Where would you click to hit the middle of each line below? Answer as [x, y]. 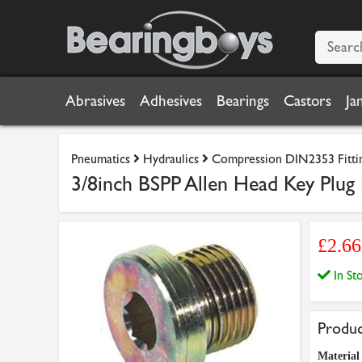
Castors [307, 101]
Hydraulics [171, 159]
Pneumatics [101, 159]
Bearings [243, 101]
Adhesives [171, 101]
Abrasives [95, 101]
